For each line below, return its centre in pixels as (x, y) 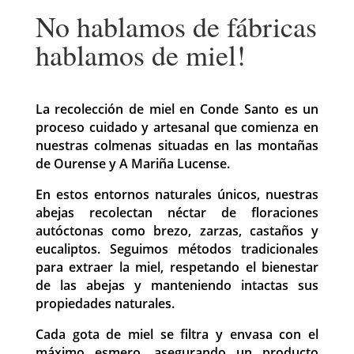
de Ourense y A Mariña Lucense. (132, 163)
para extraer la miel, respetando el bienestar (177, 267)
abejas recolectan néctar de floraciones (177, 212)
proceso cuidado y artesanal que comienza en (177, 127)
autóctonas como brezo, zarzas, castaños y (177, 230)
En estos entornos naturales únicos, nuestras (177, 194)
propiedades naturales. (105, 303)
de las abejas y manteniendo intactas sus (177, 285)
